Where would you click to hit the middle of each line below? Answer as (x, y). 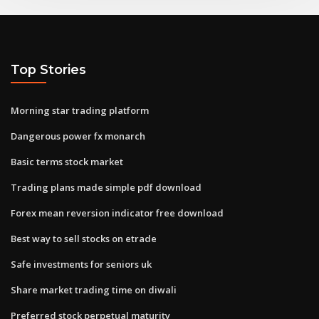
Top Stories (48, 70)
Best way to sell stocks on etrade (84, 238)
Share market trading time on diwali (94, 289)
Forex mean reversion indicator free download (117, 213)
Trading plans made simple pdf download (106, 187)
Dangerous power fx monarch (78, 136)
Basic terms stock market (67, 161)
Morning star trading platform (80, 110)
